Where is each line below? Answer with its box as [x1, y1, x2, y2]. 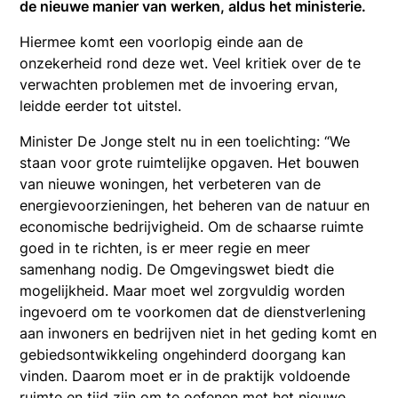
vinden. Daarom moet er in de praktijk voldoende [20, 366, 351, 385]
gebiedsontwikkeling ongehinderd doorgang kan [20, 345, 346, 363]
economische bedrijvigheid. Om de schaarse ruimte [20, 217, 364, 235]
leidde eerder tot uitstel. [20, 96, 182, 115]
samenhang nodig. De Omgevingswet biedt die [20, 259, 335, 278]
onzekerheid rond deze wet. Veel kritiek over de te [20, 53, 362, 72]
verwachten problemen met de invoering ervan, [20, 75, 338, 93]
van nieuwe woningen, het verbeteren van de [20, 174, 322, 193]
